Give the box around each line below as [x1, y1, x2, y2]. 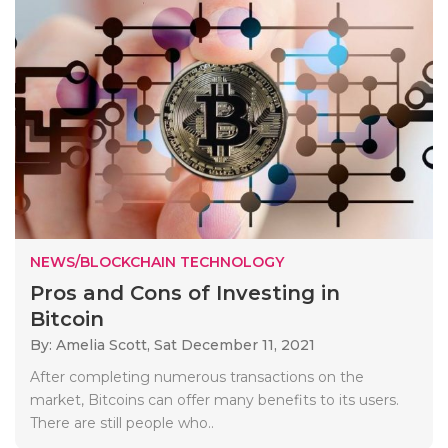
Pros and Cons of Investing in [30, 280, 340, 305]
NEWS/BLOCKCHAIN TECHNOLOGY [30, 252, 284, 271]
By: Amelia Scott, [30, 335, 154, 354]
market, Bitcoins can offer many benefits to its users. [30, 390, 399, 409]
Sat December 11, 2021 [154, 335, 315, 354]
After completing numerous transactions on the [30, 367, 364, 386]
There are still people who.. [30, 413, 214, 432]
